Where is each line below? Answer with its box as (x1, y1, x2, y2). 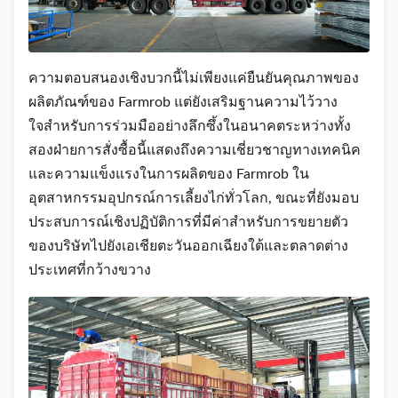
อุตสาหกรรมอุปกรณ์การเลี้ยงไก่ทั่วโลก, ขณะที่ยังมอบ (28, 191, 359, 206)
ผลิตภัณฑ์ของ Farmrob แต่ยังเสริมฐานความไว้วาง (28, 95, 338, 110)
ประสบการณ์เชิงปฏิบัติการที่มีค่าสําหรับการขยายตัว (28, 215, 348, 230)
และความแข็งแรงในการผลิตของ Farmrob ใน (28, 167, 309, 182)
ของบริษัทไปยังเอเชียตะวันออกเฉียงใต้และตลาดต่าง (28, 239, 348, 254)
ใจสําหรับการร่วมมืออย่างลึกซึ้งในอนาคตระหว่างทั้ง (28, 119, 351, 134)
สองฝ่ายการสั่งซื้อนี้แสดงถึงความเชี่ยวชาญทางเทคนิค (28, 143, 361, 158)
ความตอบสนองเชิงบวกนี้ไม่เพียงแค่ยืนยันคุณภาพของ (28, 71, 359, 86)
